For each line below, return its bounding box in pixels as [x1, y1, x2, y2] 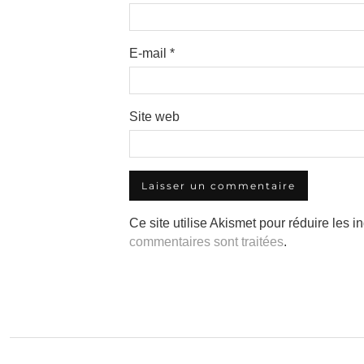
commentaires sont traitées [129, 235, 284, 249]
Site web [129, 110, 180, 123]
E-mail [129, 46, 170, 60]
